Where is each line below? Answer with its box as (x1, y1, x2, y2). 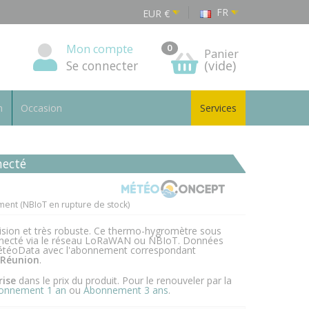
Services (200, 101, 237, 114)
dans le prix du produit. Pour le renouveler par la (15, 274, 232, 287)
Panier (204, 46, 239, 61)
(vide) (204, 57, 236, 74)
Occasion (21, 101, 63, 114)
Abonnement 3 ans (83, 283, 168, 297)
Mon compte (66, 41, 133, 57)
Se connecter (66, 57, 138, 74)
